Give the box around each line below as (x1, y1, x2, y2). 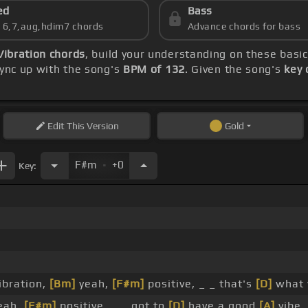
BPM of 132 (122, 63, 185, 76)
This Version (64, 120, 119, 132)
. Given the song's (184, 63, 285, 76)
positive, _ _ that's (144, 277, 256, 291)
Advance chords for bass (187, 21, 301, 32)
